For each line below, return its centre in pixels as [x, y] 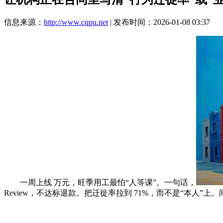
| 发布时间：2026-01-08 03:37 [159, 22]
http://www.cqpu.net [76, 22]
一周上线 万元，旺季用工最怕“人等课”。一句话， [100, 182]
